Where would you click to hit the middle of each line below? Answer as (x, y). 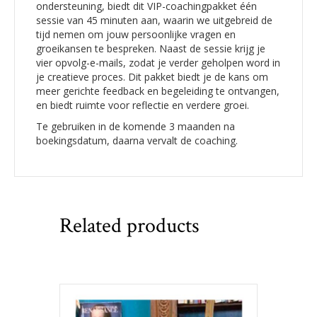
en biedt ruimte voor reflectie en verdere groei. (143, 105)
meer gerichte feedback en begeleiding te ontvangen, (158, 91)
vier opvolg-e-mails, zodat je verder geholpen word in (158, 62)
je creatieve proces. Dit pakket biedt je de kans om (152, 76)
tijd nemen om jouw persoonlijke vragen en (136, 34)
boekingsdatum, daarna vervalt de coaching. (137, 140)
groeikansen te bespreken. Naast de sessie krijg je (151, 48)
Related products (129, 226)
